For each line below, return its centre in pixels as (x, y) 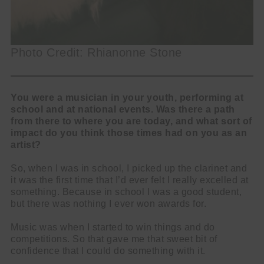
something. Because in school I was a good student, (126, 192)
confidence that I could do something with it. (109, 251)
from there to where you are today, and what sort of (131, 121)
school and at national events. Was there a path (123, 110)
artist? (26, 145)
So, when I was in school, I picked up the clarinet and (129, 169)
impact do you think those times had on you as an (129, 133)
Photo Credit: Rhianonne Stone (96, 53)
